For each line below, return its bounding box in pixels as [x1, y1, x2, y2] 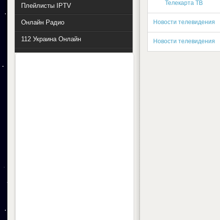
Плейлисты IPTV [21, 2, 71, 9]
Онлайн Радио [21, 19, 64, 26]
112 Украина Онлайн [21, 35, 81, 43]
